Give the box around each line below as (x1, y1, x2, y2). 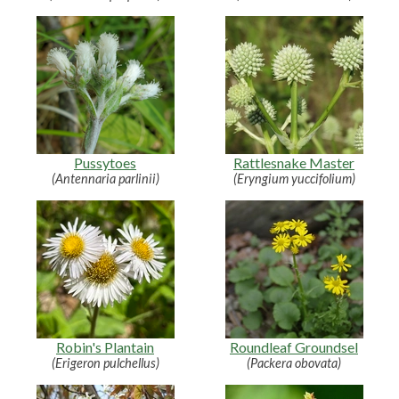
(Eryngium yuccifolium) (232, 170, 355, 186)
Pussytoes (74, 153, 136, 171)
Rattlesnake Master (233, 153, 354, 171)
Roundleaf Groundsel (230, 338, 358, 355)
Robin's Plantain (56, 338, 154, 355)
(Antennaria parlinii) (51, 170, 159, 186)
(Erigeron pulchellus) (51, 354, 159, 370)
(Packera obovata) (247, 354, 341, 370)
